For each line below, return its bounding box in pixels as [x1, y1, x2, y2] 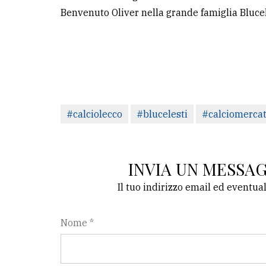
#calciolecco [66, 108, 122, 121]
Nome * [61, 217, 94, 229]
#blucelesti [137, 108, 188, 121]
